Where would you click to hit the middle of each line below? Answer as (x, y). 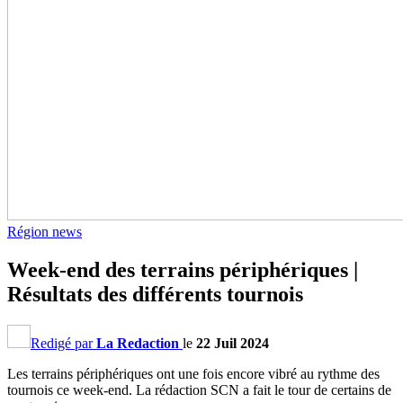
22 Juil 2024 (233, 343)
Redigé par (63, 343)
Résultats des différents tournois (155, 294)
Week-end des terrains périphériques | (183, 269)
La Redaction (138, 343)
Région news (45, 232)
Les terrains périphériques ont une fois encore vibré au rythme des (193, 373)
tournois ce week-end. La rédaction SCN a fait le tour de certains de (199, 390)
